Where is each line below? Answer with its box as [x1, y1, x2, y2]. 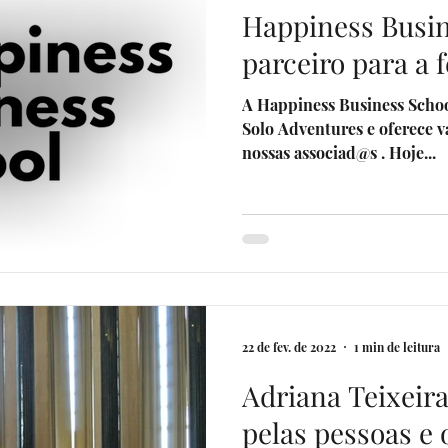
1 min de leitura [354, 338, 440, 355]
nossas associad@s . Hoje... [242, 142, 436, 164]
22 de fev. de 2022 [242, 338, 336, 355]
